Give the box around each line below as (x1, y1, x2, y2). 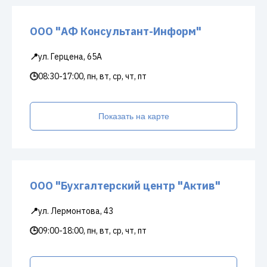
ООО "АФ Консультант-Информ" (30, 24, 201, 38)
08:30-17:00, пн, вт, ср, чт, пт (38, 71, 147, 82)
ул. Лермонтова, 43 (38, 206, 113, 216)
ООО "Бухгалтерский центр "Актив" (30, 179, 221, 193)
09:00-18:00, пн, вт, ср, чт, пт (38, 225, 147, 236)
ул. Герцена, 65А (38, 51, 102, 62)
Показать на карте (98, 111, 169, 121)
